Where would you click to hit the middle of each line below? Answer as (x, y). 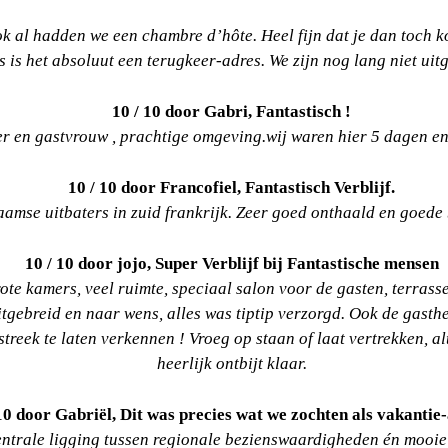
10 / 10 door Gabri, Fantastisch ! (231, 112)
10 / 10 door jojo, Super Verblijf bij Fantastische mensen (231, 263)
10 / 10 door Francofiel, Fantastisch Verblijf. (231, 188)
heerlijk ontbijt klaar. (231, 363)
